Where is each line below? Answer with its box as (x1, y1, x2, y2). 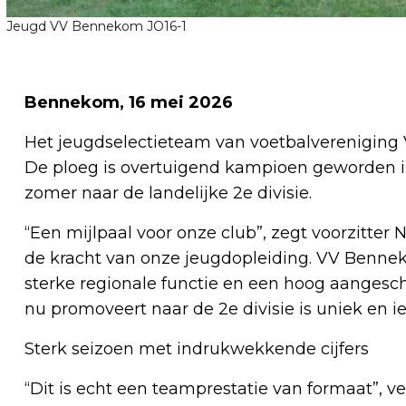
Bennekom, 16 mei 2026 (24, 92, 233, 112)
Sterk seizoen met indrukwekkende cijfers (24, 338, 369, 359)
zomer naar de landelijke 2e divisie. (24, 182, 312, 203)
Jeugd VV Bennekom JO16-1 (6, 17, 187, 34)
